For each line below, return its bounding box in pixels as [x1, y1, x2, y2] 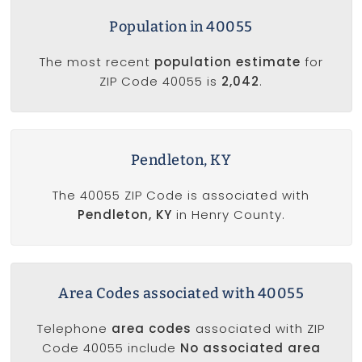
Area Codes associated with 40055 [58, 284, 304, 303]
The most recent [39, 53, 154, 71]
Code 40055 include [41, 339, 180, 357]
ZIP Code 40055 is [99, 73, 221, 90]
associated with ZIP [192, 320, 325, 338]
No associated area [179, 339, 321, 357]
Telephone [37, 320, 112, 338]
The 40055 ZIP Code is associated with [53, 187, 309, 204]
